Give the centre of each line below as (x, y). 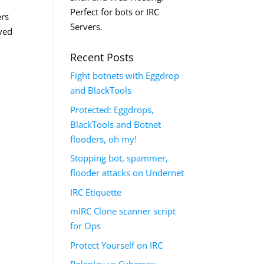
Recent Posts (102, 57)
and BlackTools (101, 90)
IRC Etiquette (96, 192)
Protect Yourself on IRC (117, 245)
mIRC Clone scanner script (123, 211)
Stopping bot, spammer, (119, 158)
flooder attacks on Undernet (127, 173)
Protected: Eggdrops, (112, 109)
